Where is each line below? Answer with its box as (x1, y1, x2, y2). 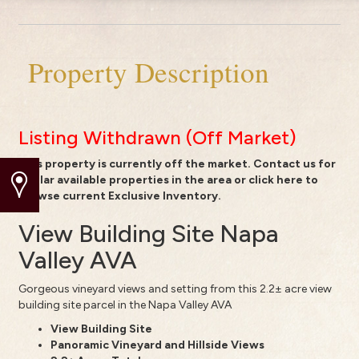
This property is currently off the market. (18, 156, 253, 171)
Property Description (18, 52, 269, 91)
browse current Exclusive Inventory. (18, 188, 221, 203)
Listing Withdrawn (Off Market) (18, 125, 296, 149)
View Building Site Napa (18, 218, 279, 248)
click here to (248, 172, 318, 187)
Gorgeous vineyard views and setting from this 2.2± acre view (18, 281, 332, 296)
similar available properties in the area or (18, 172, 248, 187)
